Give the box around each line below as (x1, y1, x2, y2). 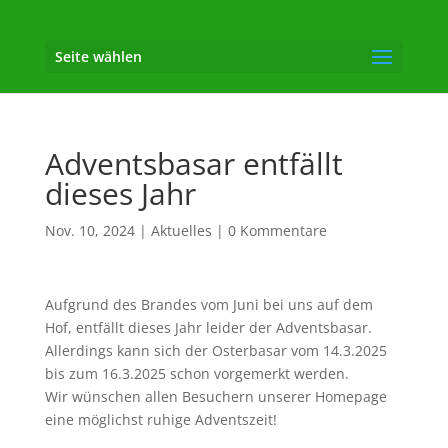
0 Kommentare (227, 221, 327, 240)
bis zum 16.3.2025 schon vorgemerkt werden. (44, 364, 349, 383)
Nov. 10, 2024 (44, 221, 135, 240)
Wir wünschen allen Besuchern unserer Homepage (44, 387, 387, 406)
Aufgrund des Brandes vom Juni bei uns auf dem (44, 295, 373, 314)
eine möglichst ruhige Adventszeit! (44, 410, 277, 429)
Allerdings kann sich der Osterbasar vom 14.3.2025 (44, 341, 387, 360)
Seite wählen (54, 47, 142, 66)
